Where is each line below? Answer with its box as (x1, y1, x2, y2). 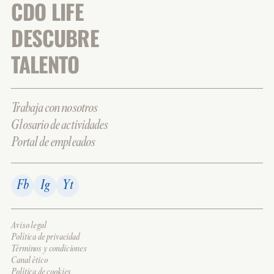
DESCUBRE (11, 22, 98, 54)
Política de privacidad (11, 232, 80, 243)
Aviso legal (11, 221, 46, 231)
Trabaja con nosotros (11, 101, 97, 116)
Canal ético (11, 256, 48, 266)
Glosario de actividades (11, 118, 108, 133)
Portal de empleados (11, 135, 95, 150)
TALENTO (11, 48, 80, 80)
